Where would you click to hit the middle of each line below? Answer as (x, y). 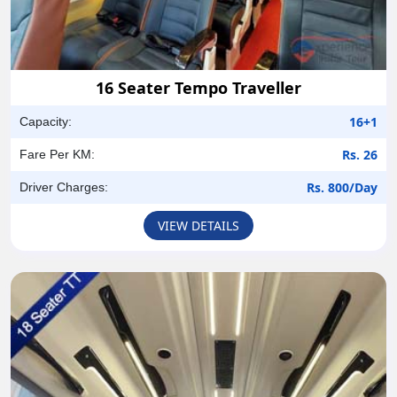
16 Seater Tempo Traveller (198, 88)
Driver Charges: (64, 187)
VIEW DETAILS (198, 226)
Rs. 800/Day (342, 188)
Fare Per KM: (57, 155)
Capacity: (46, 122)
